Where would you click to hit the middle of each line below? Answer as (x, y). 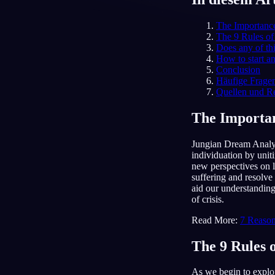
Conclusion (238, 69)
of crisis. (208, 199)
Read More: (216, 220)
